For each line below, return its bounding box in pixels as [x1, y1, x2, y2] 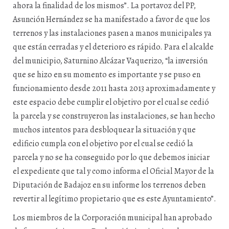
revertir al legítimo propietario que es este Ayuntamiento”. [13, 193, 216, 204]
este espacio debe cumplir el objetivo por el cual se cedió [13, 97, 209, 108]
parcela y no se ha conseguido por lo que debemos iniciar [13, 152, 210, 163]
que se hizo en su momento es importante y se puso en [13, 69, 200, 80]
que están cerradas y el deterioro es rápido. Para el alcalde [13, 41, 214, 53]
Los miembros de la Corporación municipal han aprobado [13, 212, 212, 223]
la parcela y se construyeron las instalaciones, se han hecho [13, 110, 215, 122]
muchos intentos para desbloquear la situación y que [13, 124, 196, 135]
